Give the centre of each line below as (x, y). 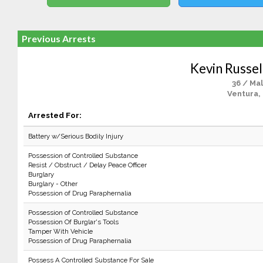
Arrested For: (55, 115)
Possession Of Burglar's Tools (73, 222)
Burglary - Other (53, 184)
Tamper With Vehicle (60, 231)
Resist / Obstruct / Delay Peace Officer (87, 165)
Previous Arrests (58, 38)
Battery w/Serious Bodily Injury (75, 136)
